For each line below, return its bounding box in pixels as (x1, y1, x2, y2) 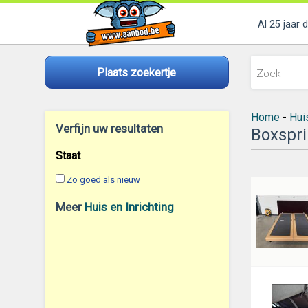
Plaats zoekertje (97, 65, 176, 79)
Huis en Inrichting (84, 200, 174, 214)
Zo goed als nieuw (66, 175, 140, 185)
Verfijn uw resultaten (55, 122, 163, 135)
